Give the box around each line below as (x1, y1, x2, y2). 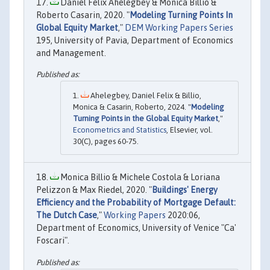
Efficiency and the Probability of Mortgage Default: (36, 198, 236, 208)
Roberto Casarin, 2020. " (36, 10, 130, 20)
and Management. (36, 48, 106, 58)
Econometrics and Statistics (73, 125, 166, 135)
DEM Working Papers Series (125, 22, 233, 33)
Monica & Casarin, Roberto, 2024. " (73, 102, 191, 112)
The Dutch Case (36, 210, 97, 221)
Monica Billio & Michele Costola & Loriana (58, 172, 220, 183)
